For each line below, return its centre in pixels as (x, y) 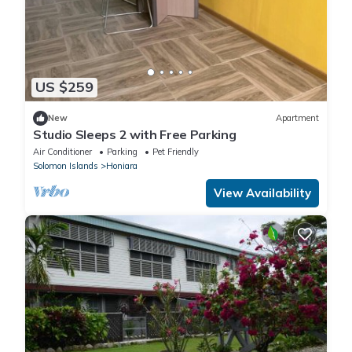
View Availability (262, 192)
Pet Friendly (176, 151)
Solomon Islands (66, 165)
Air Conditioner (62, 151)
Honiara (122, 165)
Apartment (297, 118)
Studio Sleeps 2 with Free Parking (135, 134)
